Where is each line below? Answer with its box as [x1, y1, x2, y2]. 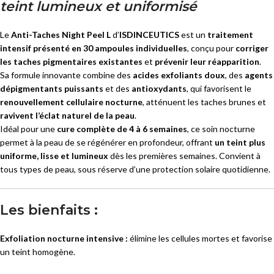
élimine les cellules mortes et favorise [128, 233, 272, 244]
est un [179, 29, 207, 40]
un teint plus [215, 137, 265, 148]
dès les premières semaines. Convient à [108, 150, 261, 161]
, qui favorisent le [187, 83, 251, 94]
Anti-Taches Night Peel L [11, 29, 111, 40]
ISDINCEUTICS [119, 29, 179, 40]
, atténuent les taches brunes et [143, 97, 266, 108]
